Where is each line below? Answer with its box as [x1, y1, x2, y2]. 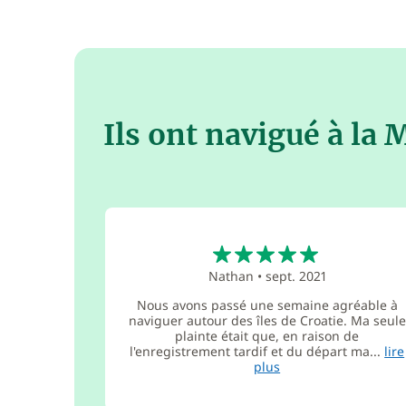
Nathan [208, 266, 254, 285]
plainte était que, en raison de [175, 326, 360, 344]
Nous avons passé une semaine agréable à [136, 295, 398, 314]
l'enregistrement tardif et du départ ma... [130, 342, 385, 360]
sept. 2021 [265, 266, 326, 285]
